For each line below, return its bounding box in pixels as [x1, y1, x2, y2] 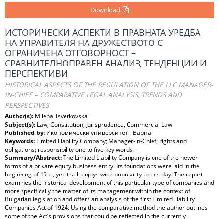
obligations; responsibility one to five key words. [5, 145, 134, 153]
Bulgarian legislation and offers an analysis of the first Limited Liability [5, 195, 195, 203]
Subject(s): [5, 120, 37, 129]
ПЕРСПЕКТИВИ [5, 67, 68, 79]
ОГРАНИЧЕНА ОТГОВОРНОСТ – [5, 47, 136, 59]
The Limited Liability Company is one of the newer [63, 153, 197, 162]
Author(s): [5, 112, 35, 120]
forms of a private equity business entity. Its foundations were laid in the [5, 162, 199, 170]
